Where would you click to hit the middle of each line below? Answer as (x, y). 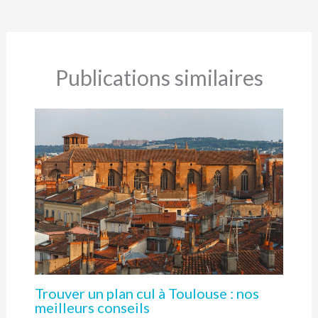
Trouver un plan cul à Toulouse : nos (147, 293)
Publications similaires (159, 77)
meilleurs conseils (92, 307)
